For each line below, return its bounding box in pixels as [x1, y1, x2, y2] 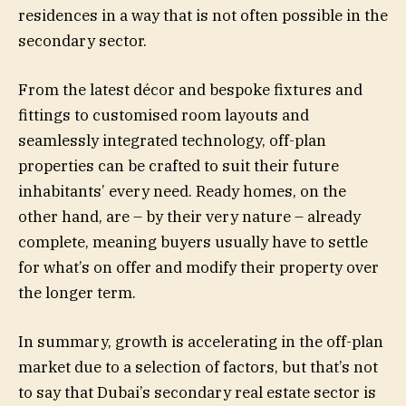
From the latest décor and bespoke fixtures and [18, 79, 362, 100]
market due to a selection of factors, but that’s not [18, 357, 378, 377]
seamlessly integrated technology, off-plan [18, 130, 326, 150]
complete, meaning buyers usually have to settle [18, 231, 368, 252]
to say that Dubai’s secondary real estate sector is [18, 382, 376, 402]
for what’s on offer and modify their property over [18, 256, 379, 277]
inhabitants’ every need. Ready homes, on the [18, 180, 346, 201]
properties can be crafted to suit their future [18, 155, 339, 176]
